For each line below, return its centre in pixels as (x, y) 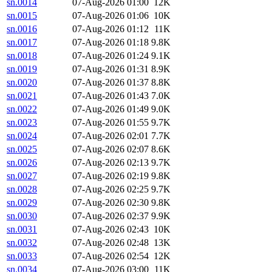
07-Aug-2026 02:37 (110, 216)
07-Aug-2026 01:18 (110, 42)
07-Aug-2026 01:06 (110, 16)
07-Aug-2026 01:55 (110, 123)
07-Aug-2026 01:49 (110, 109)
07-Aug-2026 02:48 (110, 243)
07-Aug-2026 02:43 (110, 229)
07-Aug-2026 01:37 (110, 83)
